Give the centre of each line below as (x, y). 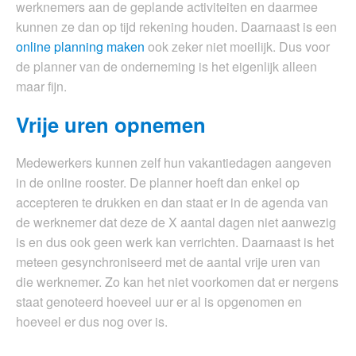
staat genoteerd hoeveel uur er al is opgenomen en (159, 302)
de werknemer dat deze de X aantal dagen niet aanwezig (176, 222)
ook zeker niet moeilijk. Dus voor (237, 47)
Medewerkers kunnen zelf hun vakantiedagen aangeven (174, 163)
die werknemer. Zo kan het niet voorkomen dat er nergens (177, 282)
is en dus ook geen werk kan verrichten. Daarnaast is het (175, 242)
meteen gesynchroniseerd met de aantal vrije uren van (168, 262)
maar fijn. (41, 87)
